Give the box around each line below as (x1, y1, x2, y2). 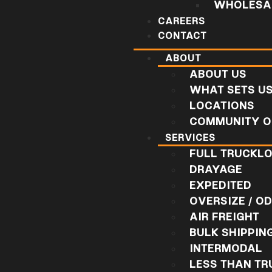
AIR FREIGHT (189, 212, 260, 223)
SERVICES (165, 134, 216, 143)
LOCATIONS (189, 101, 255, 112)
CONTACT (158, 32, 207, 41)
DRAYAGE (189, 165, 243, 176)
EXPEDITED (189, 180, 252, 192)
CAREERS (158, 17, 206, 27)
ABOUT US (189, 69, 247, 81)
